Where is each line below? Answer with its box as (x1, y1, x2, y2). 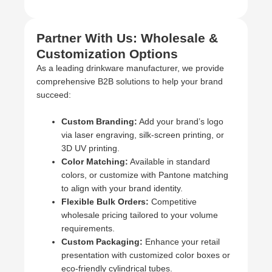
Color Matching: (61, 157, 129, 167)
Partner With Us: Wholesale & (36, 31, 218, 46)
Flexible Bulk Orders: (61, 197, 149, 207)
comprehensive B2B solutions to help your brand (36, 77, 223, 87)
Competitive (149, 197, 197, 207)
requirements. (61, 224, 115, 234)
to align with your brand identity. (61, 184, 183, 194)
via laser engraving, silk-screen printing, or (61, 131, 225, 140)
